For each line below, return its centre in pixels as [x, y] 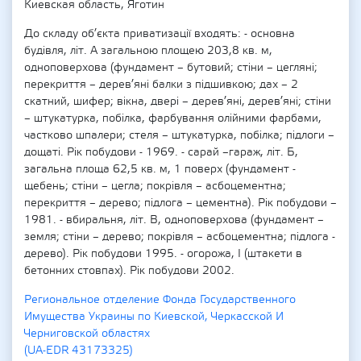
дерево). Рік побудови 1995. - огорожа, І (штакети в [163, 254]
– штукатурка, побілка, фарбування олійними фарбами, [173, 118]
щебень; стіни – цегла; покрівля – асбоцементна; [155, 186]
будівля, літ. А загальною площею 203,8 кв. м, [148, 51]
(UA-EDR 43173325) [79, 351]
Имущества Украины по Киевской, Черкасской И [154, 317]
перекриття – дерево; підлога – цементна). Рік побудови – [180, 203]
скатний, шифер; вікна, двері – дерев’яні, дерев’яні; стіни [178, 102]
